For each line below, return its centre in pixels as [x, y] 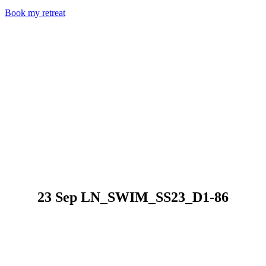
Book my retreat [35, 13]
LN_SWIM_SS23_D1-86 [153, 197]
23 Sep [57, 197]
